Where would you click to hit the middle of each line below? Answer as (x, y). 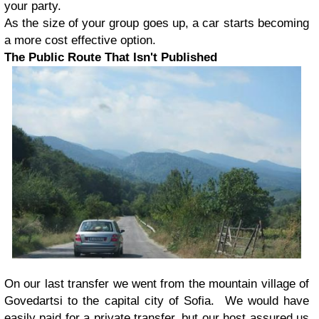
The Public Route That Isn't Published (111, 57)
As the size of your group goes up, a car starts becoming (157, 23)
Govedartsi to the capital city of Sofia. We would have (157, 301)
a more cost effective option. (80, 40)
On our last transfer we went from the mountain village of (157, 284)
